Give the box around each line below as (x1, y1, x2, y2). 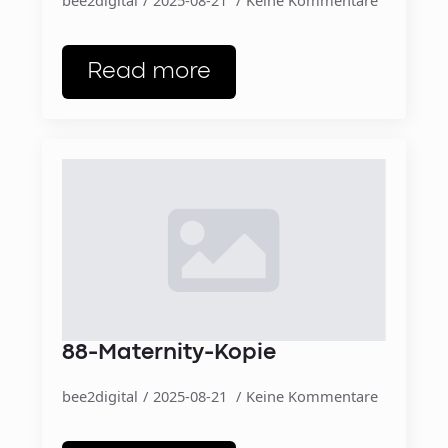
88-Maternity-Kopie (62, 343, 277, 363)
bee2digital (62, 385, 139, 406)
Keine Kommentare (246, 385, 379, 406)
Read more (87, 61, 212, 82)
